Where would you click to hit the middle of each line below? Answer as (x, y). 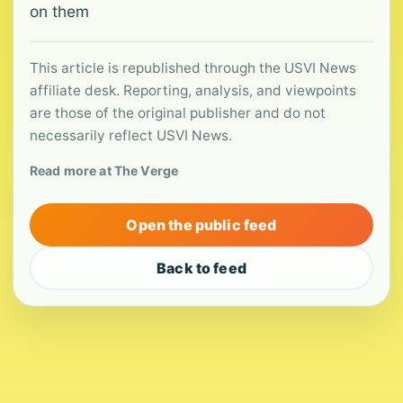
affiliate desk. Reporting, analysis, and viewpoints (193, 90)
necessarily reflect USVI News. (131, 135)
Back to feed (201, 268)
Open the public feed (201, 225)
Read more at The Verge (104, 170)
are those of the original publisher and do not (178, 113)
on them (59, 11)
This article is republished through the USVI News (193, 68)
